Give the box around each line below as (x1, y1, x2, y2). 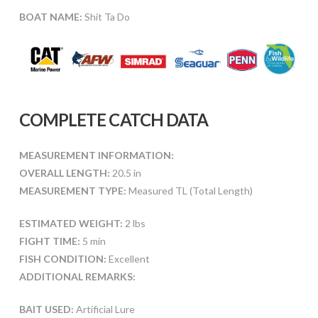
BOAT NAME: (18, 10, 82, 23)
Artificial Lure (73, 303, 135, 316)
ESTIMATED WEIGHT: (18, 217, 123, 230)
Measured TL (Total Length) (126, 185, 253, 197)
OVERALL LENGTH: (18, 167, 110, 180)
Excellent (106, 253, 150, 265)
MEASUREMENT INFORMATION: (18, 149, 174, 162)
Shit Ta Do (82, 10, 130, 23)
